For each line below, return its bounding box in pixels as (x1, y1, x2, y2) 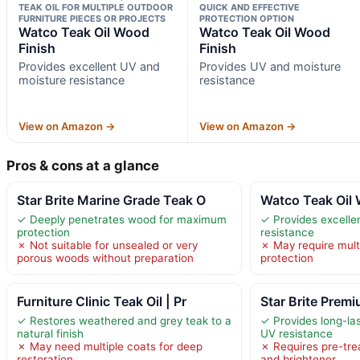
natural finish (17, 326, 84, 340)
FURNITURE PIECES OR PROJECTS (18, 12, 166, 24)
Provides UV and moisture (198, 59, 341, 73)
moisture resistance (18, 72, 125, 87)
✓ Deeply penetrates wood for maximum (17, 212, 227, 226)
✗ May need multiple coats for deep (17, 339, 202, 353)
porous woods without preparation (17, 251, 194, 264)
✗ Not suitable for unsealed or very (17, 238, 198, 252)
